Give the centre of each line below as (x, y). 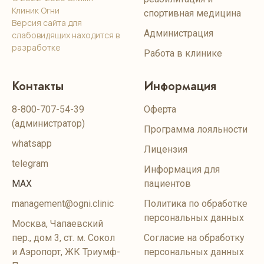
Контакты (38, 86)
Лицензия (166, 149)
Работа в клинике (183, 53)
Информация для (182, 169)
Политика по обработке (196, 204)
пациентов (167, 184)
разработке (36, 47)
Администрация (179, 33)
